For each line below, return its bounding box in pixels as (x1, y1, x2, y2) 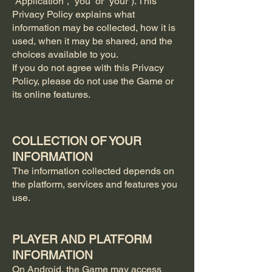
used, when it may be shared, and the (12, 35, 172, 47)
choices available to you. (12, 49, 118, 60)
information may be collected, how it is (12, 22, 175, 33)
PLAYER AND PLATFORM (12, 233, 152, 246)
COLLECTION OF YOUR (12, 134, 141, 148)
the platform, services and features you (12, 178, 177, 190)
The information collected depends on (12, 165, 174, 177)
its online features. (12, 89, 90, 100)
